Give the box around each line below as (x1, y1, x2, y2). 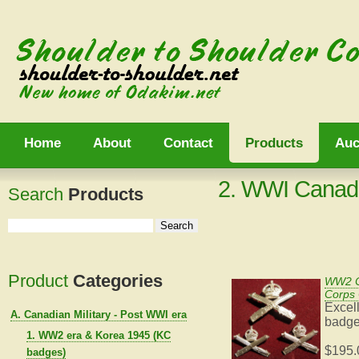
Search (8, 184, 68, 204)
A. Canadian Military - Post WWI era (10, 308, 187, 321)
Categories (73, 271, 163, 291)
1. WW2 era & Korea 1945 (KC (26, 329, 171, 341)
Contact (163, 135, 213, 151)
